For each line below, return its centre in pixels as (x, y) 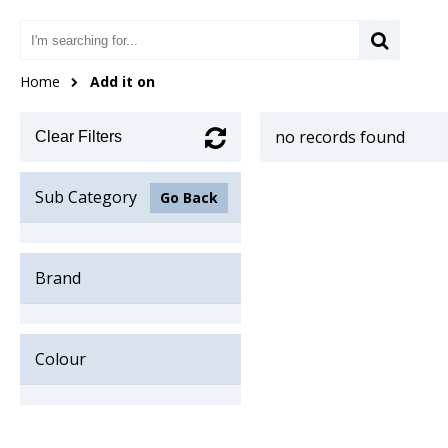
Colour (60, 359)
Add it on (122, 81)
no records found (340, 137)
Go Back (188, 197)
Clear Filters (78, 136)
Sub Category (86, 197)
